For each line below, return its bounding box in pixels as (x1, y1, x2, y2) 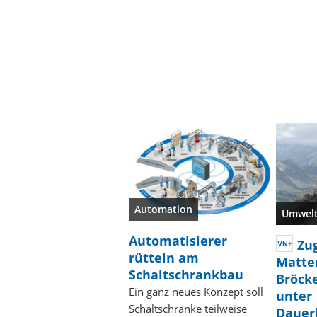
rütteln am (129, 249, 199, 267)
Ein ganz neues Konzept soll (129, 284, 263, 299)
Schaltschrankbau (129, 266, 243, 284)
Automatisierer (129, 232, 227, 250)
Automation (134, 202, 192, 217)
